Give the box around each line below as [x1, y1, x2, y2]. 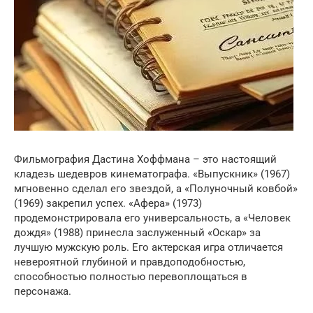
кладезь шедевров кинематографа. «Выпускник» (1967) [14, 167, 290, 180]
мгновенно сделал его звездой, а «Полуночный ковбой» [14, 182, 298, 195]
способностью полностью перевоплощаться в [14, 270, 247, 283]
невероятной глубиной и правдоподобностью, [14, 255, 245, 268]
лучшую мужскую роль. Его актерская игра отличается [14, 240, 283, 254]
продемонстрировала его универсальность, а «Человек [14, 211, 291, 224]
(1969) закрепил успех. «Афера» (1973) [14, 196, 202, 210]
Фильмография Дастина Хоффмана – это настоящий [14, 152, 277, 166]
